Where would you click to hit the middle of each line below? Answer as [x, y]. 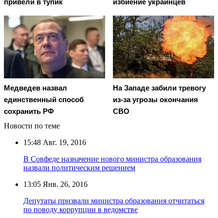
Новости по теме [32, 126]
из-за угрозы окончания [155, 99]
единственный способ [44, 99]
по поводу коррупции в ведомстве [81, 209]
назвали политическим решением [79, 167]
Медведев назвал [36, 88]
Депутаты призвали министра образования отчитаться [114, 200]
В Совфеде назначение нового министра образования [112, 159]
